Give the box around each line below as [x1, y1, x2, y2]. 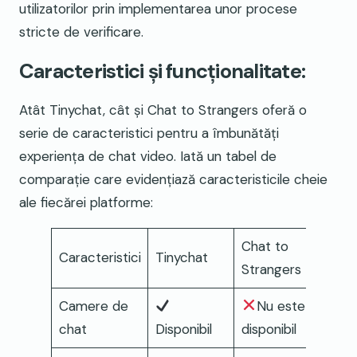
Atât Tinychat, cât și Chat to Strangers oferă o [19, 100, 307, 119]
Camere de [58, 296, 128, 315]
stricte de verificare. [19, 23, 143, 41]
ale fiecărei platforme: [19, 193, 153, 211]
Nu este [256, 296, 305, 315]
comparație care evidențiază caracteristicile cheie [19, 170, 328, 188]
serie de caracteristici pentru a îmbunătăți [19, 124, 279, 142]
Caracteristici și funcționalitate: [19, 57, 305, 84]
